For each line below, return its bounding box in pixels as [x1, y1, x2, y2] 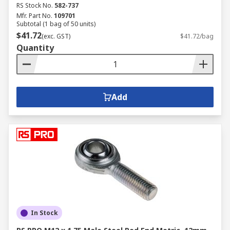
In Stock [31, 208, 58, 217]
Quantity [16, 42, 54, 53]
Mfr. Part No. [16, 11, 52, 20]
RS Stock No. [16, 1, 53, 10]
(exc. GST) [42, 32, 70, 41]
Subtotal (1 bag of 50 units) [16, 20, 95, 28]
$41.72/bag [180, 32, 214, 41]
